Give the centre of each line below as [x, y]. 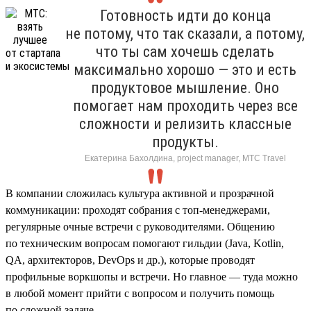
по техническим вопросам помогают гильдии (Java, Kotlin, [145, 243]
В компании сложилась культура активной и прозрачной [140, 193]
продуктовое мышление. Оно [185, 87]
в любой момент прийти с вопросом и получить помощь [140, 293]
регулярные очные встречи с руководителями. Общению [140, 226]
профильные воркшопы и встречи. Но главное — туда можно [152, 276]
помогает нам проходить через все [185, 106]
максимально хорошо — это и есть [185, 69]
